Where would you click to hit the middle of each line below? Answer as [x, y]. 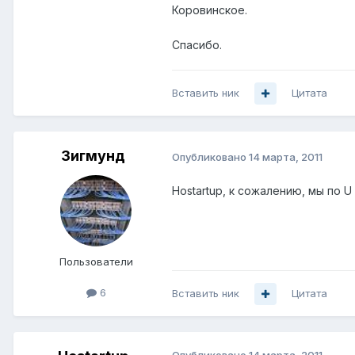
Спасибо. [197, 45]
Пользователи [96, 262]
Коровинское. [210, 10]
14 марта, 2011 [286, 157]
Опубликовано [210, 157]
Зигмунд [93, 156]
